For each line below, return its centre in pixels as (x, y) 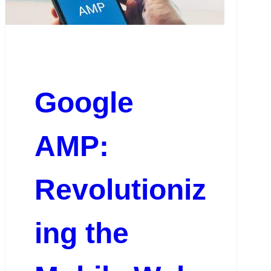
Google (84, 103)
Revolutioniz (120, 190)
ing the (81, 233)
